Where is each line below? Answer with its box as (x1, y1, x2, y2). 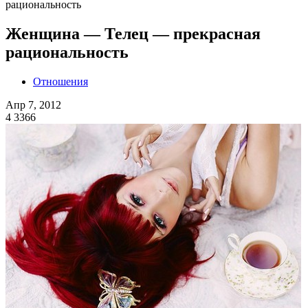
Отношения (33, 75, 88, 87)
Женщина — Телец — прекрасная (5, 24, 261, 43)
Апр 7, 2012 (5, 98, 61, 111)
